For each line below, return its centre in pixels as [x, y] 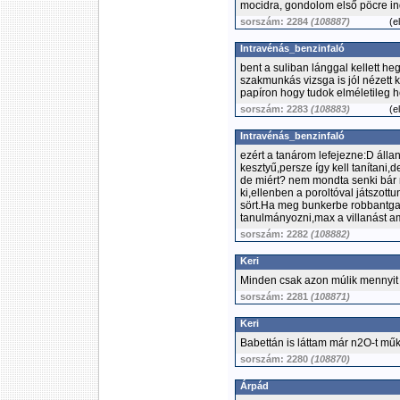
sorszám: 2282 [275, 234]
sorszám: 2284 [275, 21]
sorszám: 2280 [275, 359]
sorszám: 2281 [275, 296]
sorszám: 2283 [275, 109]
